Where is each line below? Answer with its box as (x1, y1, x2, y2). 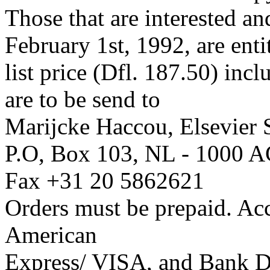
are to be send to (5, 86, 160, 112)
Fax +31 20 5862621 (5, 167, 204, 193)
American (5, 221, 97, 248)
